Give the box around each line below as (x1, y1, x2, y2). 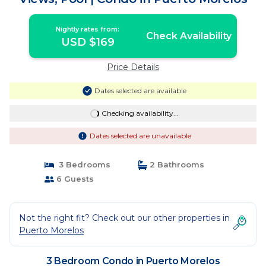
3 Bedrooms (53, 160, 110, 169)
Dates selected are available (94, 86, 186, 95)
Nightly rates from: (56, 25, 120, 33)
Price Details (107, 62, 159, 72)
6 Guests (53, 174, 94, 183)
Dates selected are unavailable (89, 131, 191, 140)
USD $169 (61, 36, 115, 49)
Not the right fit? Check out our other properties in (19, 213, 230, 223)
